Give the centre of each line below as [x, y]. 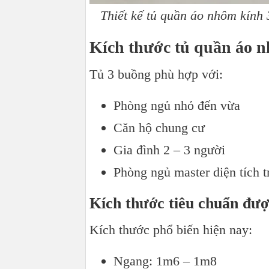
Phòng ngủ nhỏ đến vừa [177, 106]
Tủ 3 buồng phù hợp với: [156, 74]
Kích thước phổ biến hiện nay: [171, 230]
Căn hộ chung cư [159, 128]
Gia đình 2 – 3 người [169, 150]
